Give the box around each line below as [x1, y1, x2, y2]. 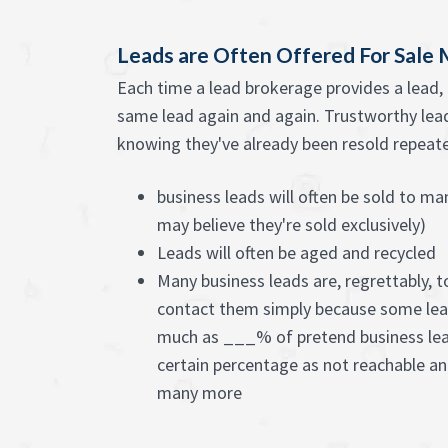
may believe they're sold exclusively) [157, 213, 426, 236]
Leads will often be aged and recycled [157, 241, 436, 264]
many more [157, 381, 242, 404]
